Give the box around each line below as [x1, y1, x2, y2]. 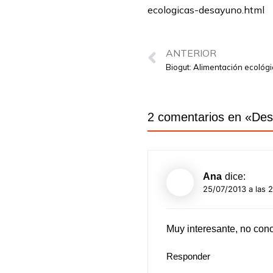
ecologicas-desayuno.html [147, 4, 264, 16]
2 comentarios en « [147, 110, 252, 124]
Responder [166, 251, 210, 262]
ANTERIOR [166, 46, 216, 59]
